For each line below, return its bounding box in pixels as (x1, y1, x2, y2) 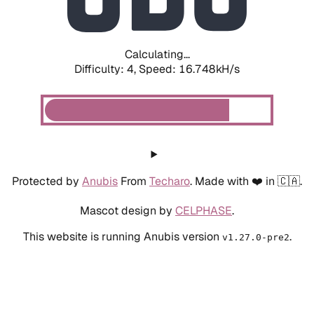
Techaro (149, 173, 190, 189)
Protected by (12, 173, 82, 189)
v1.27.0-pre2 (221, 231, 289, 243)
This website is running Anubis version (22, 228, 222, 244)
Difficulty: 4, (74, 61, 139, 76)
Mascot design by (80, 203, 175, 218)
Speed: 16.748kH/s (139, 61, 240, 76)
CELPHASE (175, 203, 232, 218)
